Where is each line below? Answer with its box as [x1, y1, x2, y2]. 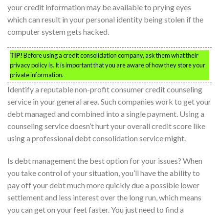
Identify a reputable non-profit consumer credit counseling [7, 85, 202, 94]
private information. [10, 71, 64, 79]
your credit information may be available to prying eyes [7, 2, 191, 12]
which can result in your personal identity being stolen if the [7, 14, 203, 24]
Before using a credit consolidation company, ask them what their [22, 51, 198, 60]
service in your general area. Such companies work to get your [7, 97, 211, 107]
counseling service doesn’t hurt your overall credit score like [7, 121, 205, 131]
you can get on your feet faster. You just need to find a [7, 205, 184, 215]
